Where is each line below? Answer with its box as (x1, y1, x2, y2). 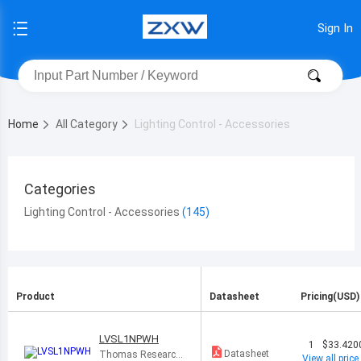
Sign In (317, 21, 353, 35)
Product (16, 291, 55, 302)
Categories (24, 180, 96, 197)
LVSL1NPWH (99, 333, 159, 345)
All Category (56, 118, 120, 131)
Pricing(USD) (301, 291, 359, 302)
